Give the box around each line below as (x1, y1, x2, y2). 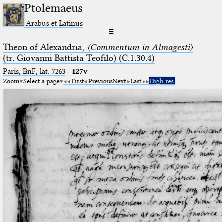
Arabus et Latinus (26, 18, 83, 28)
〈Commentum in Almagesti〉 (86, 41, 193, 53)
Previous (88, 76, 112, 85)
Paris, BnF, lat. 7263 (2, 66, 65, 76)
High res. (149, 76, 175, 85)
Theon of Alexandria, (2, 41, 87, 53)
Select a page (23, 76, 59, 85)
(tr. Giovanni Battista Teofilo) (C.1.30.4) (2, 52, 155, 63)
